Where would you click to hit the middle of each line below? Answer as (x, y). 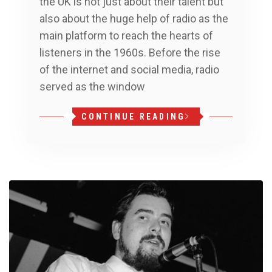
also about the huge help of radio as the (134, 18)
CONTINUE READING (134, 116)
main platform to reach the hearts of (126, 35)
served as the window (92, 86)
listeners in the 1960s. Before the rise (130, 52)
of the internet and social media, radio (129, 69)
